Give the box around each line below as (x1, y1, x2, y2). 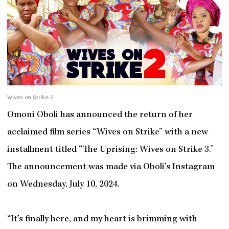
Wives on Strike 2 (7, 94, 54, 101)
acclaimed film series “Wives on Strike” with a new (7, 127, 208, 138)
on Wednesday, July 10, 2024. (7, 179, 120, 190)
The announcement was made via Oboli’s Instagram (7, 162, 215, 172)
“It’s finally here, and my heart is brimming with (7, 214, 197, 224)
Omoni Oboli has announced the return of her (7, 110, 193, 120)
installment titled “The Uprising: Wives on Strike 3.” (7, 145, 214, 155)
